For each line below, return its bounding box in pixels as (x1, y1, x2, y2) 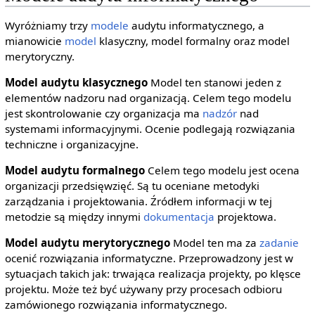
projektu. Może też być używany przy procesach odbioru (4, 282, 282, 297)
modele (90, 18, 129, 32)
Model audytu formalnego (4, 163, 145, 178)
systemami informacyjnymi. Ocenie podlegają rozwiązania (4, 122, 295, 136)
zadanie (259, 236, 299, 250)
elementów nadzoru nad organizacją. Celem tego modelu (4, 91, 291, 105)
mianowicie (4, 33, 65, 48)
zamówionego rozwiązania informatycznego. (4, 297, 227, 312)
